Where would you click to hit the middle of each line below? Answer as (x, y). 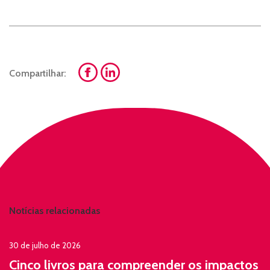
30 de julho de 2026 (45, 245)
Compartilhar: (38, 73)
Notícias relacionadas (55, 211)
